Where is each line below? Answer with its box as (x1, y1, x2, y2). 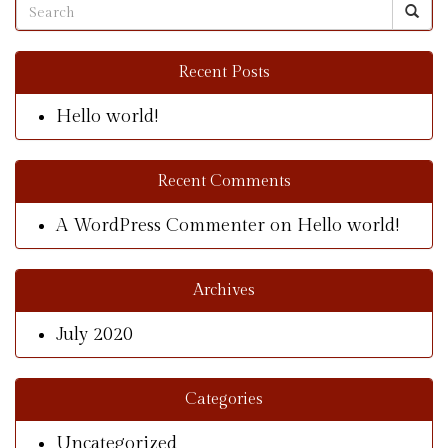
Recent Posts (178, 63, 270, 82)
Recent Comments (157, 172, 291, 191)
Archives (193, 281, 255, 300)
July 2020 (56, 324, 133, 345)
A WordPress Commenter (56, 215, 265, 236)
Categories (185, 390, 263, 409)
